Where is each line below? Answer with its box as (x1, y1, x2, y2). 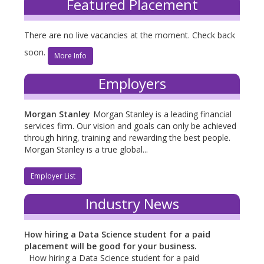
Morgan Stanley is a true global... (24, 144, 148, 156)
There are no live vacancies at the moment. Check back (24, 29, 236, 41)
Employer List (31, 171, 76, 181)
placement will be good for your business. (24, 240, 197, 252)
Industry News (85, 194, 179, 214)
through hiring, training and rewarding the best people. (24, 132, 231, 144)
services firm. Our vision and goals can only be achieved (24, 120, 237, 132)
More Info (54, 51, 87, 61)
